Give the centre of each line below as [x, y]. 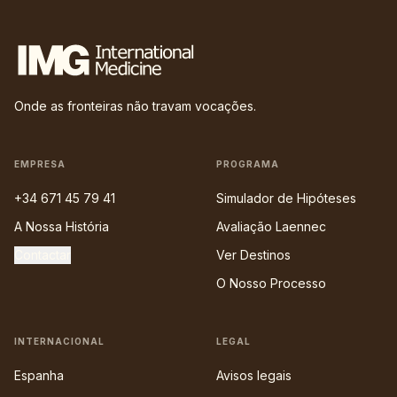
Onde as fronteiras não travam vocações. [135, 106]
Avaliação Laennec [271, 227]
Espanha [39, 376]
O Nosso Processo [271, 284]
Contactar [43, 255]
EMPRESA [40, 164]
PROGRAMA [248, 164]
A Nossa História [62, 227]
